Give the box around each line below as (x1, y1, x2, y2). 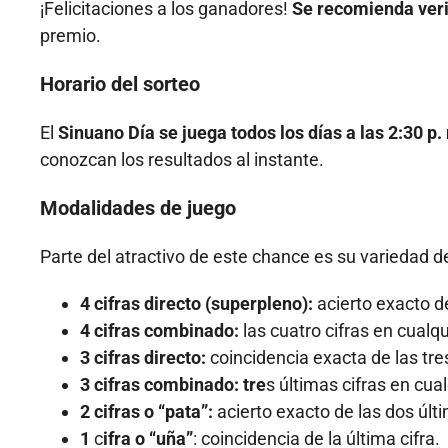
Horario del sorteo (40, 72, 200, 97)
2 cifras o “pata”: (80, 401, 213, 423)
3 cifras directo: (80, 347, 206, 369)
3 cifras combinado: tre (80, 374, 266, 396)
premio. (40, 25, 101, 47)
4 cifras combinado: (80, 320, 239, 342)
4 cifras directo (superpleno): (80, 293, 313, 315)
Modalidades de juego (40, 196, 236, 221)
